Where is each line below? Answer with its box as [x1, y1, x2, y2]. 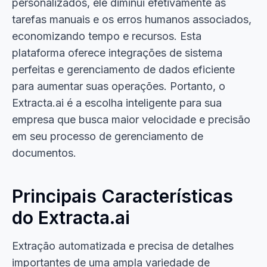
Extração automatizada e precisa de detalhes [12, 240, 234, 252]
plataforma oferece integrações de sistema [12, 46, 222, 59]
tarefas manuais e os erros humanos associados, [12, 13, 252, 26]
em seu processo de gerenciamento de [12, 130, 203, 142]
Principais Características [12, 185, 233, 207]
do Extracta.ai [12, 207, 130, 228]
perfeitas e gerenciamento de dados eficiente [12, 63, 235, 76]
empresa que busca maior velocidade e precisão [12, 113, 250, 126]
